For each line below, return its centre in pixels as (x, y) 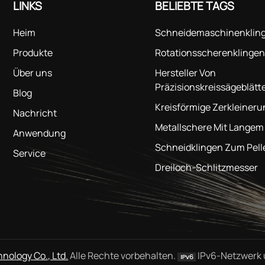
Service (29, 153)
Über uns (32, 72)
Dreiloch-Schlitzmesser (206, 167)
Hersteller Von (185, 72)
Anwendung (39, 133)
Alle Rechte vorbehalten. (123, 256)
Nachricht (35, 113)
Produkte (33, 52)
